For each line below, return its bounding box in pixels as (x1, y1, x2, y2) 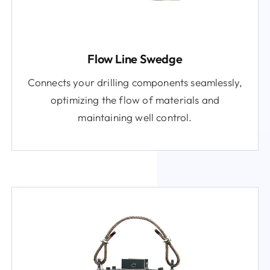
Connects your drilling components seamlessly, (27, 75, 243, 89)
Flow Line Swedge (87, 51, 183, 66)
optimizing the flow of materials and (50, 93, 220, 106)
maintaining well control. (78, 110, 192, 124)
